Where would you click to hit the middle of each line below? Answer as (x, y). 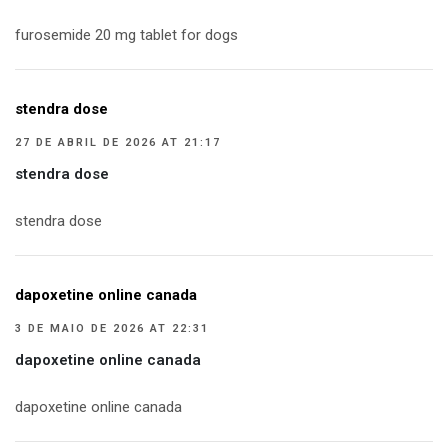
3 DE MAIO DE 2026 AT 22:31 (112, 329)
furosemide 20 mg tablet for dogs (126, 35)
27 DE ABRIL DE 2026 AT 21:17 (118, 143)
